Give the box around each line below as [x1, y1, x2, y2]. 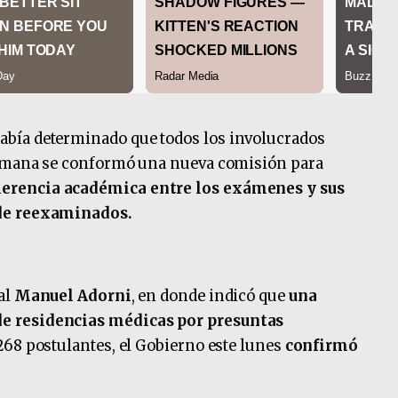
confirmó [281, 336, 358, 355]
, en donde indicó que [131, 286, 289, 306]
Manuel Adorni [13, 286, 131, 306]
